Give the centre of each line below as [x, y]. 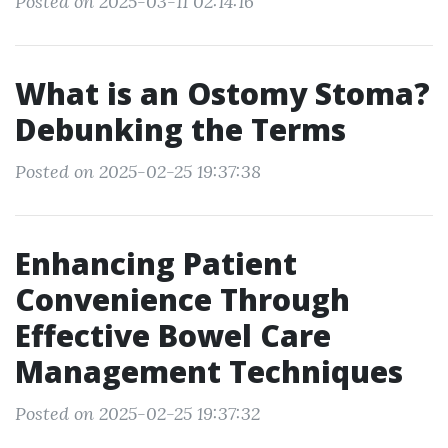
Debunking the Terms [180, 129]
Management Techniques [209, 371]
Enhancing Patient [156, 263]
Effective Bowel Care [173, 335]
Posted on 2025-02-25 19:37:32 [137, 413]
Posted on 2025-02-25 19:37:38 [138, 171]
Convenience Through [182, 299]
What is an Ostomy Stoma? [222, 93]
